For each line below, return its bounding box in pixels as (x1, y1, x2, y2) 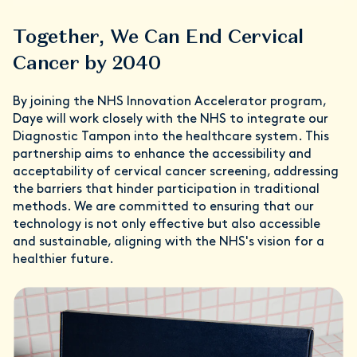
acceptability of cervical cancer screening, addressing (13, 165, 339, 178)
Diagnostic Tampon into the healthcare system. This (13, 130, 329, 143)
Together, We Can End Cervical (13, 23, 304, 49)
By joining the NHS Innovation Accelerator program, (13, 95, 326, 108)
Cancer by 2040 (13, 49, 161, 75)
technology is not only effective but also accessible (13, 218, 320, 231)
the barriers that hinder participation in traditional (13, 182, 320, 196)
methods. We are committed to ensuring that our (13, 200, 314, 214)
